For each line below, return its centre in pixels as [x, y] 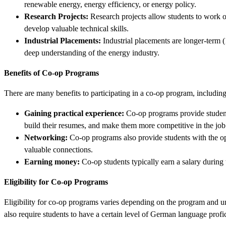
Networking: [46, 137]
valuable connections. [59, 149]
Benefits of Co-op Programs [51, 73]
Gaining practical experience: [74, 113]
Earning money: [52, 161]
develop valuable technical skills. [76, 28]
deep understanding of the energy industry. [92, 52]
